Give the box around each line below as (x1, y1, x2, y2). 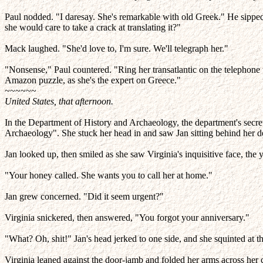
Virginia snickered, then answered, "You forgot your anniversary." (5, 213, 249, 222)
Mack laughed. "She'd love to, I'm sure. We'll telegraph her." (5, 43, 228, 53)
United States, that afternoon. (5, 96, 113, 106)
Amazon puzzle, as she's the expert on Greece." (5, 75, 181, 85)
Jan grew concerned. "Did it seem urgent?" (5, 191, 164, 201)
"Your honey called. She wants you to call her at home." (5, 170, 213, 180)
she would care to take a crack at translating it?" (5, 22, 181, 32)
